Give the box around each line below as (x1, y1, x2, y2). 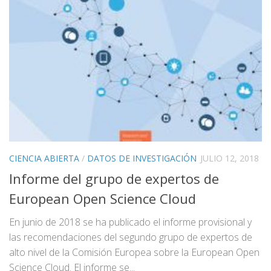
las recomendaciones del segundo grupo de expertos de (9, 230, 252, 244)
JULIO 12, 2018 (200, 152, 259, 165)
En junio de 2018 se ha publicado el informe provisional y (9, 215, 252, 229)
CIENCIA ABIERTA (9, 152, 79, 165)
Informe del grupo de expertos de (9, 169, 219, 188)
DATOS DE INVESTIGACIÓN (87, 152, 197, 165)
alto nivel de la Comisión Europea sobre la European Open (9, 245, 260, 259)
